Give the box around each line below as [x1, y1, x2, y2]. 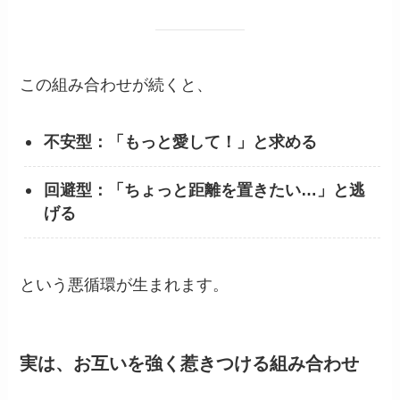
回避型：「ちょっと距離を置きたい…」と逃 [44, 181, 366, 200]
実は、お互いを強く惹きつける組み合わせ [20, 353, 360, 373]
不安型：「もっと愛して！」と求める [44, 133, 318, 152]
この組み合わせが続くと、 [20, 75, 213, 94]
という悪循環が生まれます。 [20, 275, 229, 294]
